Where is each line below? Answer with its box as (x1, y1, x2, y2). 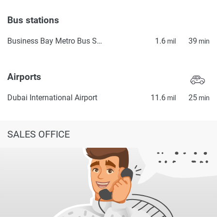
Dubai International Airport (7, 93, 97, 102)
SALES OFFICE (7, 128, 70, 140)
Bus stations (7, 15, 62, 26)
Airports (7, 72, 44, 83)
